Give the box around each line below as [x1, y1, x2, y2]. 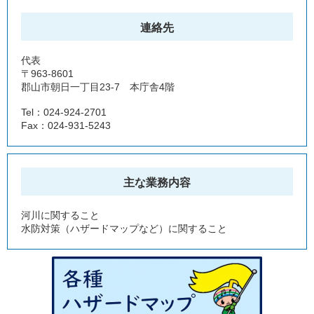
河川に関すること [21, 210, 100, 221]
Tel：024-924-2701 [21, 107, 107, 118]
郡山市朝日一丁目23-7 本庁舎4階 [21, 81, 175, 93]
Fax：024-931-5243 [21, 120, 111, 132]
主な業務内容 [123, 177, 191, 189]
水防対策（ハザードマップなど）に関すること [21, 223, 227, 235]
